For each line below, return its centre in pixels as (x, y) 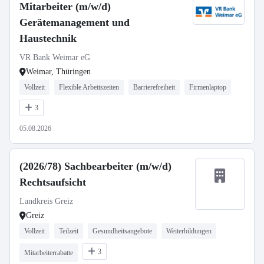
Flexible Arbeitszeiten (89, 87)
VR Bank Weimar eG (55, 57)
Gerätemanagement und (75, 22)
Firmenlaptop (208, 87)
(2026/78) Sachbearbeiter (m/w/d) (95, 166)
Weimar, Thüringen (58, 72)
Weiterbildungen (189, 231)
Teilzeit (69, 231)
